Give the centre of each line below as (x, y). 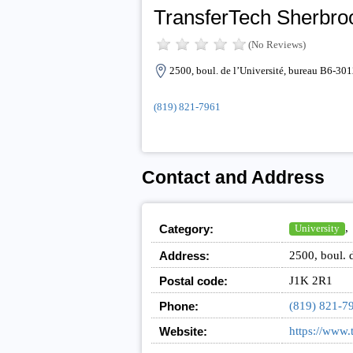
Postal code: (193, 281)
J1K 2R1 (310, 281)
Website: (183, 332)
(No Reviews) (277, 45)
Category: (186, 229)
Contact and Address (233, 178)
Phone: (178, 307)
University (317, 229)
